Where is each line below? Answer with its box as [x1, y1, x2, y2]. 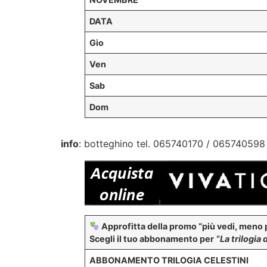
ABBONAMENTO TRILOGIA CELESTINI [89, 255, 249, 266]
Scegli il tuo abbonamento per [89, 234, 215, 244]
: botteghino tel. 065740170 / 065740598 [79, 138, 265, 150]
